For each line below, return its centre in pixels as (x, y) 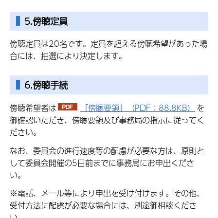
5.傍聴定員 (46, 21)
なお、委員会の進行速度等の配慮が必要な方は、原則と (107, 150)
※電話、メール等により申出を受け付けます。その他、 (107, 193)
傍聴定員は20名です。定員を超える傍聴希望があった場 (109, 44)
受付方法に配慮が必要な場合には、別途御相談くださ (103, 205)
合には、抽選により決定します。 (68, 56)
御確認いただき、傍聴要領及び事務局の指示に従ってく (107, 120)
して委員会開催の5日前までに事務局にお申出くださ (102, 163)
